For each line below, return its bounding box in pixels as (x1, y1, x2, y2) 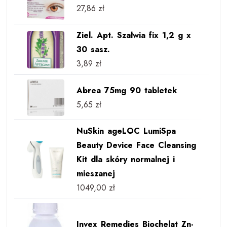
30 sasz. (76, 43, 110, 55)
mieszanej (76, 168, 115, 180)
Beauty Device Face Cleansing (76, 139, 196, 152)
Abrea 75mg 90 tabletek (76, 84, 177, 96)
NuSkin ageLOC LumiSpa (76, 125, 176, 137)
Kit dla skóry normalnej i (76, 154, 175, 166)
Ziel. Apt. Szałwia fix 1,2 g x (76, 29, 191, 41)
